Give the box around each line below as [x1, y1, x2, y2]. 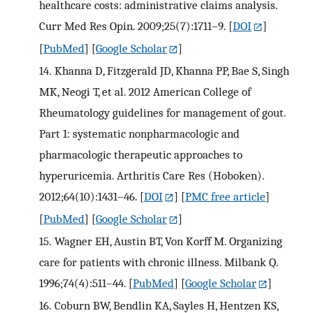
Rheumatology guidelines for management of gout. [39, 105, 286, 119]
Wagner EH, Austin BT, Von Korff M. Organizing [54, 233, 282, 248]
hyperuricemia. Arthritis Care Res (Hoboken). [39, 168, 264, 182]
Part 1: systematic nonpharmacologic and [39, 126, 240, 140]
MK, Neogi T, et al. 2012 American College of [39, 84, 251, 99]
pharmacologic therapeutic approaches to [39, 147, 242, 161]
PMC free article [185, 189, 266, 203]
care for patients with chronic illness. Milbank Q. [39, 254, 278, 269]
